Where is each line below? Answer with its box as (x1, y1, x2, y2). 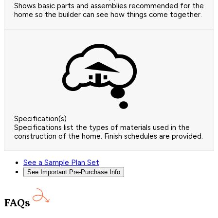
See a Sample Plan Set (23, 158, 99, 167)
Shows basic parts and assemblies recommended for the (14, 1, 204, 11)
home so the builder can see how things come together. (14, 10, 202, 19)
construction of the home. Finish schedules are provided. (14, 132, 203, 141)
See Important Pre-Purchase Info (27, 168, 120, 176)
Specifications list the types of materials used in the (14, 123, 190, 132)
